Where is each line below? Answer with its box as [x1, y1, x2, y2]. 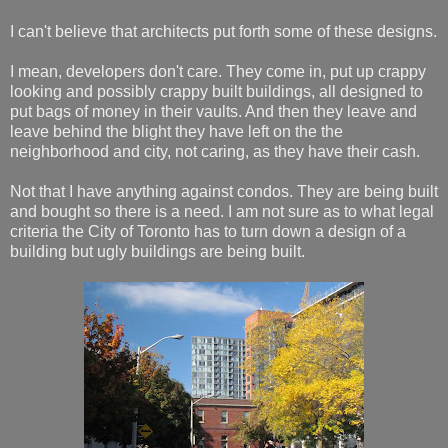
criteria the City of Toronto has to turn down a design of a [10, 222, 406, 240]
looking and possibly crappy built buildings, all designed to [10, 82, 423, 100]
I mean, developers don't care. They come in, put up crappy [10, 62, 426, 80]
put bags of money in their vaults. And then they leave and [10, 102, 417, 120]
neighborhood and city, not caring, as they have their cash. [10, 142, 420, 160]
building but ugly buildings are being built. [10, 242, 305, 260]
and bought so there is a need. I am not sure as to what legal [10, 202, 434, 220]
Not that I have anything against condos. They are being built [10, 182, 438, 200]
